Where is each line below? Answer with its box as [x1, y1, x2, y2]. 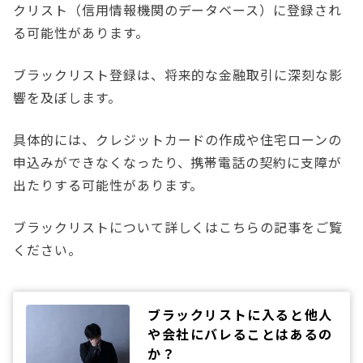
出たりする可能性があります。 [13, 175, 208, 195]
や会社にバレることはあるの [147, 324, 333, 344]
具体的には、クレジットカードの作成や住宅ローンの [13, 130, 343, 150]
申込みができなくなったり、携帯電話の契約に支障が [13, 152, 343, 173]
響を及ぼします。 [13, 88, 126, 108]
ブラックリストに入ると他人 [147, 305, 333, 325]
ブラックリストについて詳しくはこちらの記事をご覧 [13, 217, 344, 237]
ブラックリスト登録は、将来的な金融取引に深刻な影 [13, 65, 344, 85]
